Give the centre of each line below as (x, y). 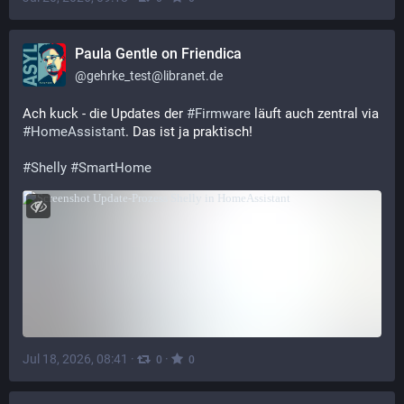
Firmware (223, 114)
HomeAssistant (78, 132)
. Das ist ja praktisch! (189, 132)
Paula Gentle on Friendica (158, 54)
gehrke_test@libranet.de (155, 76)
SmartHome (115, 168)
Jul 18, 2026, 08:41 (75, 358)
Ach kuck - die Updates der (105, 114)
